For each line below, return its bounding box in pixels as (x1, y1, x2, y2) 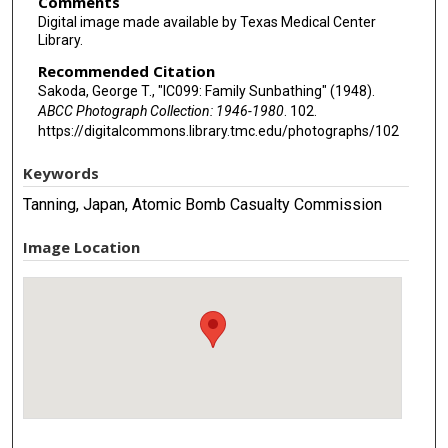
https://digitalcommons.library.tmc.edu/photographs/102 (37, 123, 399, 140)
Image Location (23, 236, 141, 257)
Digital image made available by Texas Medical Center (37, 13, 376, 30)
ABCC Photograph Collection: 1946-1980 (37, 103, 284, 120)
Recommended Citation (37, 61, 215, 82)
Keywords (23, 162, 100, 183)
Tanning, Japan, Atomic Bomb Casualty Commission (23, 194, 383, 214)
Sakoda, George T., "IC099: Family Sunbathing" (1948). (37, 83, 375, 100)
